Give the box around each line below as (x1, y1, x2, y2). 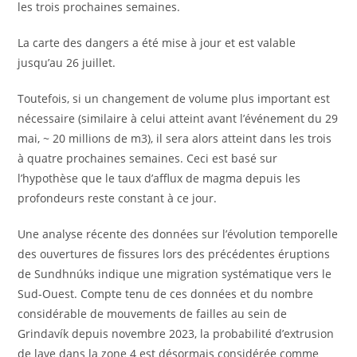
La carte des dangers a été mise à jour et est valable (18, 34, 296, 50)
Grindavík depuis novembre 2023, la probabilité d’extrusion (18, 325, 335, 341)
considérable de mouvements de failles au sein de (18, 305, 288, 321)
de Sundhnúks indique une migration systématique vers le (18, 265, 332, 281)
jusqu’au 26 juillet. (18, 54, 116, 70)
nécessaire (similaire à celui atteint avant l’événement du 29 (18, 110, 339, 126)
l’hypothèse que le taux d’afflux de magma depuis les (18, 170, 301, 186)
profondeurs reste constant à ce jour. (18, 190, 218, 206)
